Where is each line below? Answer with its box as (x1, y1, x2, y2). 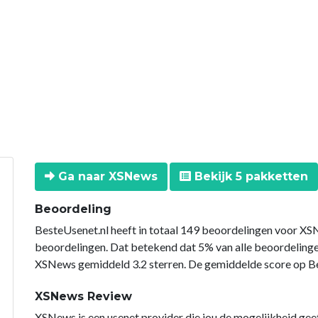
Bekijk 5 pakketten (191, 169, 308, 183)
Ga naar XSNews (55, 169, 158, 183)
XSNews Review (35, 289, 132, 303)
